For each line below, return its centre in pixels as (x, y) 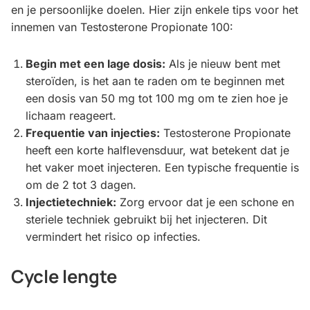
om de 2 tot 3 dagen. (81, 185)
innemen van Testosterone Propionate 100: (122, 27)
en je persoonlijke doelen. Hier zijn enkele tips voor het (155, 10)
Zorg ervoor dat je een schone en (205, 202)
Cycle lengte (64, 277)
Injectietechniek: (71, 202)
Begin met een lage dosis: (95, 64)
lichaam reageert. (71, 116)
